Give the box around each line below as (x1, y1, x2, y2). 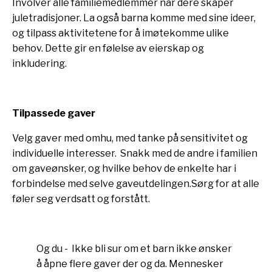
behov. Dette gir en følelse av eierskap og (12, 42, 204, 54)
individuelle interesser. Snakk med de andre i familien (12, 148, 257, 159)
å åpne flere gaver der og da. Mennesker (36, 258, 223, 270)
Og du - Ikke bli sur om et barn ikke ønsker (36, 243, 232, 254)
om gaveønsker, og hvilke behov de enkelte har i (12, 163, 236, 174)
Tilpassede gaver (12, 107, 95, 119)
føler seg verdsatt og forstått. (12, 193, 150, 205)
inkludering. (12, 58, 67, 69)
